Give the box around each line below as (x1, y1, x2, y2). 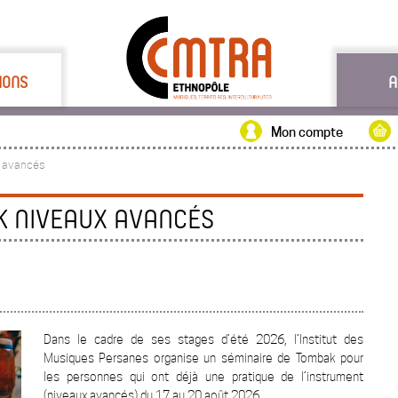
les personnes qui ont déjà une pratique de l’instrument (44, 370, 363, 384)
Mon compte (271, 124, 343, 140)
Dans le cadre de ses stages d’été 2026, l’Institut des (44, 332, 363, 346)
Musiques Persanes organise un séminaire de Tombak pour (44, 351, 363, 365)
